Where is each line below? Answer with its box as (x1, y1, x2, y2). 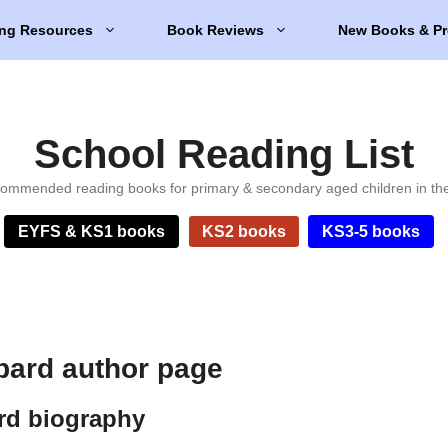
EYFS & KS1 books (18, 223, 166, 240)
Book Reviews (167, 22, 264, 38)
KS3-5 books (322, 223, 421, 240)
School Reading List (34, 132, 414, 176)
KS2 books (201, 223, 286, 240)
